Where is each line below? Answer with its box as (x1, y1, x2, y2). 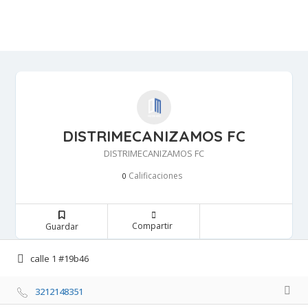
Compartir (131, 219, 173, 232)
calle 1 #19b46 (30, 252, 89, 265)
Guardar (45, 220, 78, 232)
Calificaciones (126, 169, 182, 181)
